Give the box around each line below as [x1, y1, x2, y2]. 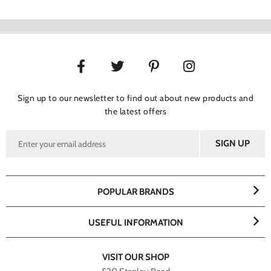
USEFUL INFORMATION [88, 217, 183, 228]
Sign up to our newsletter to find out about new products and [18, 92, 253, 103]
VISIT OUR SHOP [102, 251, 169, 263]
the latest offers [104, 105, 167, 117]
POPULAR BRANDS [97, 186, 174, 197]
